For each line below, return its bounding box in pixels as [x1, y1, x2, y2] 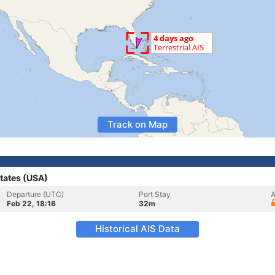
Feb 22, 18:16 [7, 199, 56, 208]
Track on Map [107, 118, 168, 130]
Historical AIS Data [95, 223, 180, 234]
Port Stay [139, 190, 171, 199]
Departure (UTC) [7, 190, 64, 199]
